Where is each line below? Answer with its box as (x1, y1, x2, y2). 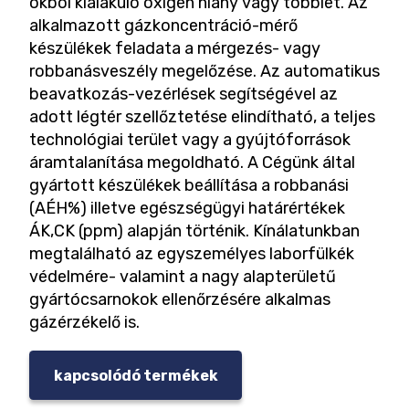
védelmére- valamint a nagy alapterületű (29, 266, 336, 287)
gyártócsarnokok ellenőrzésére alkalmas (29, 288, 330, 309)
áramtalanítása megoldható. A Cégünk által (29, 152, 355, 173)
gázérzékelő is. (29, 311, 140, 332)
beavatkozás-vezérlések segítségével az (29, 83, 338, 104)
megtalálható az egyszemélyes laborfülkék (29, 243, 354, 264)
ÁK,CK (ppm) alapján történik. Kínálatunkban (29, 220, 360, 241)
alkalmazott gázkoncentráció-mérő (29, 15, 298, 36)
